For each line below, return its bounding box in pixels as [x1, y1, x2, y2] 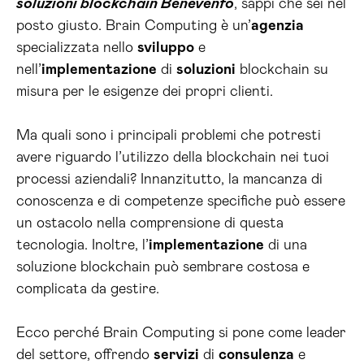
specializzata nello [16, 41, 137, 55]
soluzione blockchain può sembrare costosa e [16, 260, 310, 275]
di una [264, 238, 307, 253]
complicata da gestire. [16, 282, 159, 297]
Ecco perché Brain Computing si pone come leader [16, 326, 346, 340]
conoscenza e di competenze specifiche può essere [16, 194, 345, 209]
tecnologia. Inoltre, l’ [16, 238, 149, 253]
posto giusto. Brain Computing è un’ [16, 19, 251, 33]
